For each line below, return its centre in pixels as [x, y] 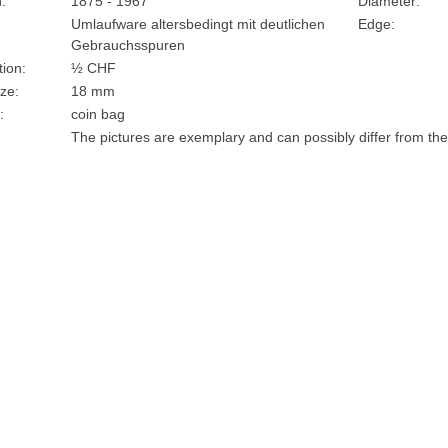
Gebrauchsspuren [127, 45]
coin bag [97, 114]
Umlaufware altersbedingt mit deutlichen [197, 24]
